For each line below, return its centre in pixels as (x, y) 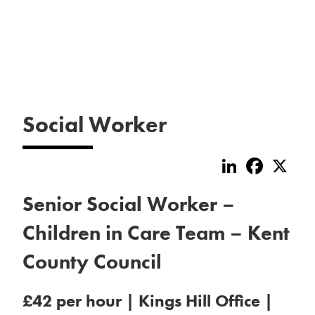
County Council (92, 262)
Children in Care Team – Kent (156, 233)
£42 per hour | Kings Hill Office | (148, 301)
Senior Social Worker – (129, 204)
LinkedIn (262, 160)
